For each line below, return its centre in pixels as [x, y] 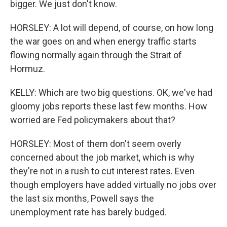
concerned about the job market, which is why [102, 157]
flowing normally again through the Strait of [96, 55]
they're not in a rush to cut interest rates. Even [102, 171]
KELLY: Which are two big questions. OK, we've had [111, 92]
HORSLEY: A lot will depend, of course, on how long [112, 28]
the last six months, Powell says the [82, 198]
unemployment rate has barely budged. [88, 212]
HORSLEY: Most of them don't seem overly [96, 144]
